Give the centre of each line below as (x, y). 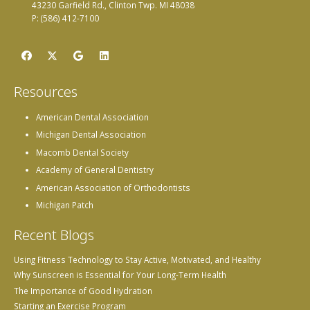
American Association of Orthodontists (113, 187)
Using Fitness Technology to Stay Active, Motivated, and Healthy (137, 259)
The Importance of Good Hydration (83, 290)
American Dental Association (92, 117)
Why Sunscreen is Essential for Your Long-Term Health (120, 275)
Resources (45, 91)
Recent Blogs (54, 235)
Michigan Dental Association (91, 135)
